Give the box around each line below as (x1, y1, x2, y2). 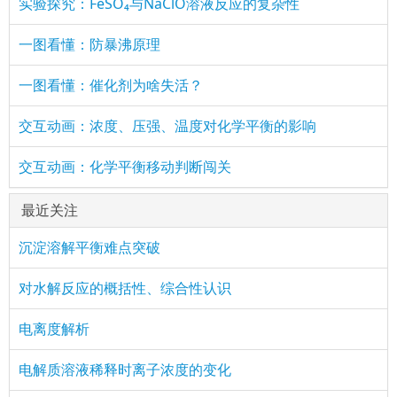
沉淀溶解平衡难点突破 (19, 237, 160, 257)
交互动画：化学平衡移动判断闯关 (19, 156, 231, 176)
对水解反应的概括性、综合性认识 (19, 277, 231, 298)
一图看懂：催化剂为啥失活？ (19, 74, 203, 95)
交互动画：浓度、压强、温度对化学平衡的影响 (19, 115, 316, 136)
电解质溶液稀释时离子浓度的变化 (19, 359, 231, 379)
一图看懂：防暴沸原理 (19, 34, 160, 54)
